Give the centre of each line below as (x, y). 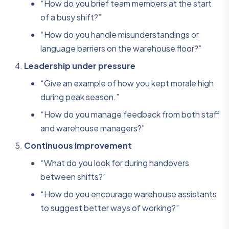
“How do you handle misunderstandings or (120, 35)
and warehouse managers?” (93, 128)
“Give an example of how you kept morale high (127, 83)
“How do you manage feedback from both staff (130, 114)
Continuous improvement (78, 146)
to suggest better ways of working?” (110, 208)
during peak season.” (80, 97)
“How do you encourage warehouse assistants (129, 194)
